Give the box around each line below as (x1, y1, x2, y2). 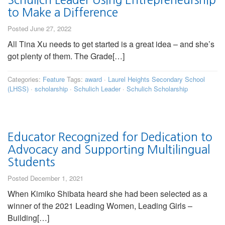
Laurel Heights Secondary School (108, 74, 205, 84)
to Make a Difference (8, 7, 118, 19)
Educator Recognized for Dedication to (8, 131, 212, 143)
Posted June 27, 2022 (8, 24, 71, 34)
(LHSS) (8, 84, 29, 94)
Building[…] (8, 212, 49, 224)
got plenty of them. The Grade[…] (8, 50, 125, 62)
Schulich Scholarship (127, 84, 188, 94)
